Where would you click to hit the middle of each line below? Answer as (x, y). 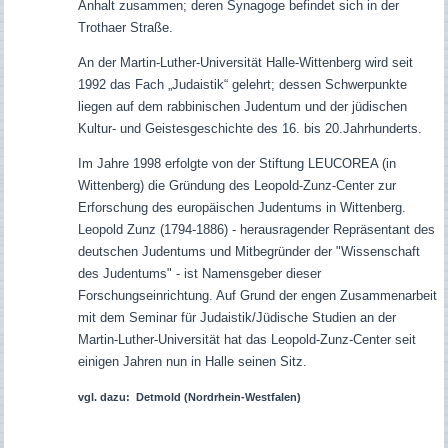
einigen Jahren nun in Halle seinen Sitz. (192, 362)
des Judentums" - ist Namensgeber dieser (199, 274)
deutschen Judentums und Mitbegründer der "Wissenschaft (248, 252)
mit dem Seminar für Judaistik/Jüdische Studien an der (236, 318)
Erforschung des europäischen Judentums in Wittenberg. (241, 208)
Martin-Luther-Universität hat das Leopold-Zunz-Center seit (246, 340)
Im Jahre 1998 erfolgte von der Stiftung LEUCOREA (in (236, 164)
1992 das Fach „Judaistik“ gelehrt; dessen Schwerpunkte (242, 85)
